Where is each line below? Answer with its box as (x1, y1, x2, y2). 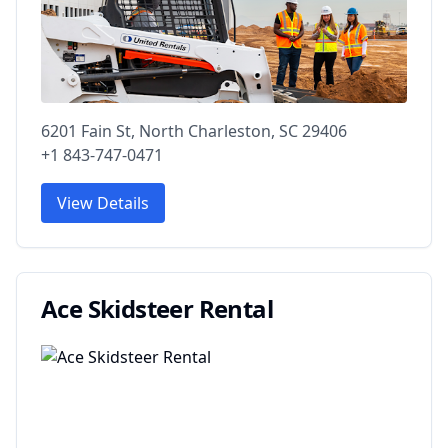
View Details (57, 191, 149, 214)
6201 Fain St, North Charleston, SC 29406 (41, 119, 347, 142)
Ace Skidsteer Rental (41, 291, 273, 325)
